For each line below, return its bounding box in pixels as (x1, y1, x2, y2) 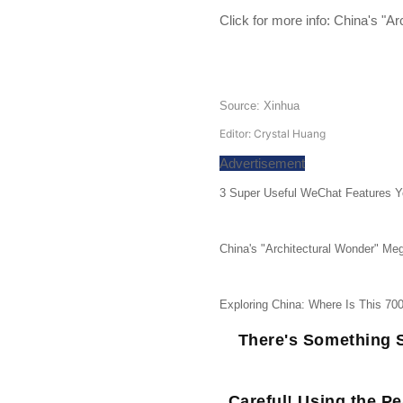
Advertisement (219, 156, 305, 172)
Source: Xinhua (219, 99, 300, 112)
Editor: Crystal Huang (219, 127, 326, 141)
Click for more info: (219, 13, 334, 29)
